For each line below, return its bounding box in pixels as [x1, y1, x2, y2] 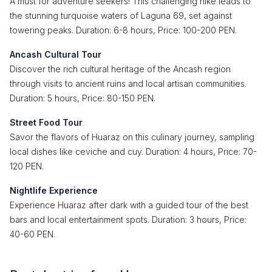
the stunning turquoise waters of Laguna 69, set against [10, 10, 232, 21]
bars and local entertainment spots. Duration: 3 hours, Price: [10, 214, 246, 225]
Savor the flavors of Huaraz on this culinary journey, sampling [10, 132, 254, 142]
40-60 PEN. [10, 229, 55, 239]
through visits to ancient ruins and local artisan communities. [10, 78, 246, 89]
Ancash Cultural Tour [10, 49, 101, 59]
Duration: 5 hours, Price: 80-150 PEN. [10, 93, 155, 103]
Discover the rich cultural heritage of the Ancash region [10, 64, 231, 74]
